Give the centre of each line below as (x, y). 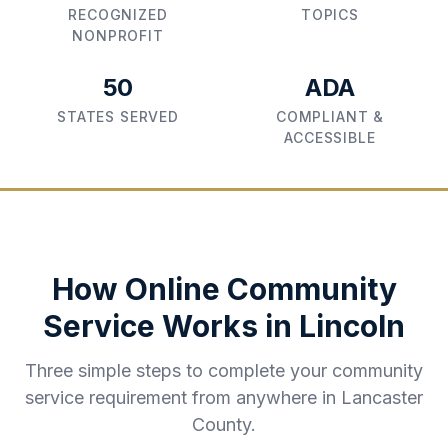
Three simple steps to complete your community (224, 370)
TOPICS (330, 14)
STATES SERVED (118, 116)
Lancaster (382, 397)
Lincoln (352, 326)
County (221, 424)
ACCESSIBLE (330, 137)
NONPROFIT (118, 35)
